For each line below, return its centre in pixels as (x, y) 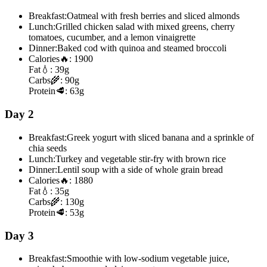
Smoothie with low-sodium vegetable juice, (148, 259)
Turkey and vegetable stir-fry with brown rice (141, 159)
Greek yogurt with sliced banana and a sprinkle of (160, 137)
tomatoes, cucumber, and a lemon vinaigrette (112, 38)
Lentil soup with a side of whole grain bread (140, 169)
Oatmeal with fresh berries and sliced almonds (153, 16)
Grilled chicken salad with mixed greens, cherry (145, 27)
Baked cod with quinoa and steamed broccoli (142, 48)
